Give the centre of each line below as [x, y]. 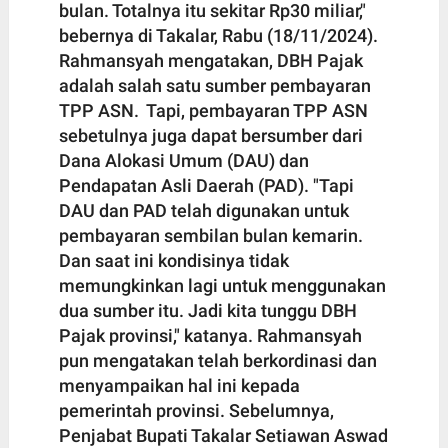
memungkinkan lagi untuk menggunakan [222, 285]
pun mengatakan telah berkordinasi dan [217, 360]
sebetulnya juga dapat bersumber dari [210, 135]
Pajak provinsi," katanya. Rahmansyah [210, 335]
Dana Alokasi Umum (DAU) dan [183, 160]
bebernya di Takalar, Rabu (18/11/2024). [218, 35]
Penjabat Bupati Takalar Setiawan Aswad [223, 435]
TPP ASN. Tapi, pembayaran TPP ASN [213, 110]
